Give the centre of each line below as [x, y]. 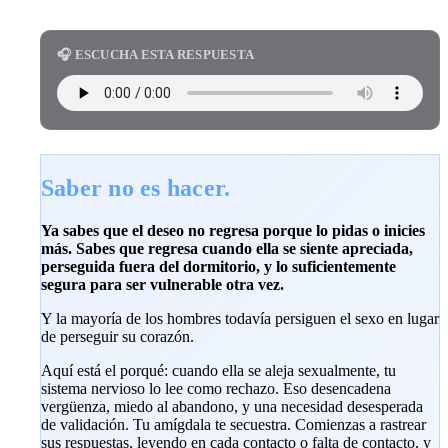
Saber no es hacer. [136, 187]
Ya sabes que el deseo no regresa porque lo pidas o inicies [233, 230]
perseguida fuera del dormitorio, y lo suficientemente [218, 266]
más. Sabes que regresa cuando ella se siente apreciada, [227, 248]
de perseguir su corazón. [117, 336]
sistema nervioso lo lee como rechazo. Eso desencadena [216, 388]
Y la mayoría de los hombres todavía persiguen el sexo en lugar [240, 318]
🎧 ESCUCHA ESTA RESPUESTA [156, 54]
